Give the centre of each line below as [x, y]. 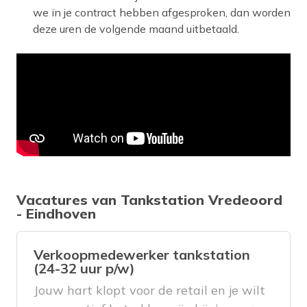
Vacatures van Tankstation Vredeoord [149, 200]
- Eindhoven [56, 214]
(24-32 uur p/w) [84, 269]
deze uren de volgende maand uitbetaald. [136, 29]
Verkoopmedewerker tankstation [142, 255]
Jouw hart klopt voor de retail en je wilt [149, 291]
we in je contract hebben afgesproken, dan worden [162, 13]
